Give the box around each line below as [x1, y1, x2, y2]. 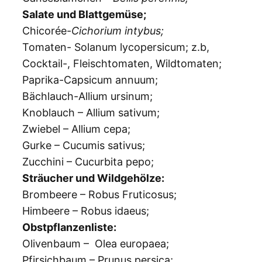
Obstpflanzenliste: [22, 221, 116, 234]
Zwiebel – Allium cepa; [22, 123, 130, 136]
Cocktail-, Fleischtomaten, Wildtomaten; [22, 57, 222, 70]
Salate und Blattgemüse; [22, 8, 146, 21]
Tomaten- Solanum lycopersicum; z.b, [22, 41, 209, 54]
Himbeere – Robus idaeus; [22, 205, 149, 218]
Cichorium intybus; [71, 25, 164, 37]
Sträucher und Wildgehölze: [22, 172, 164, 185]
